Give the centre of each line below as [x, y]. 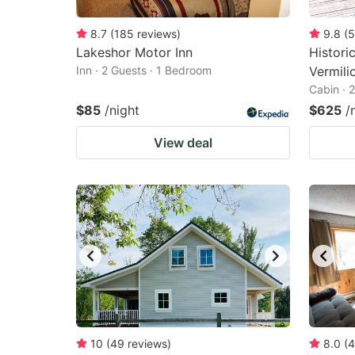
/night [122, 110]
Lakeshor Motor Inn [134, 52]
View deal [183, 143]
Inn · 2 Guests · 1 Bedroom [144, 70]
